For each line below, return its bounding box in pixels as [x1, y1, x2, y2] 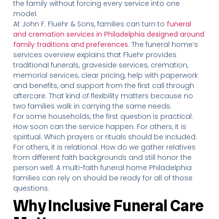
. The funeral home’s [128, 40, 198, 49]
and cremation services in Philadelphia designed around [13, 29, 204, 39]
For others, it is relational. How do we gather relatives [13, 142, 196, 152]
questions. [13, 183, 49, 193]
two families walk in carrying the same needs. [13, 101, 172, 111]
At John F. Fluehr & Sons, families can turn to [13, 19, 167, 29]
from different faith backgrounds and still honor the [13, 153, 192, 162]
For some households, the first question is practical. [13, 111, 193, 121]
